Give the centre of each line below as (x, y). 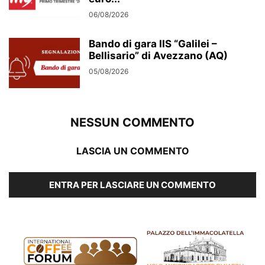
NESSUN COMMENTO (132, 123)
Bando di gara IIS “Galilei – (153, 44)
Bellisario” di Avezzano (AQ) (158, 56)
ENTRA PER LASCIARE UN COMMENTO (132, 185)
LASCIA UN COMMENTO (132, 151)
